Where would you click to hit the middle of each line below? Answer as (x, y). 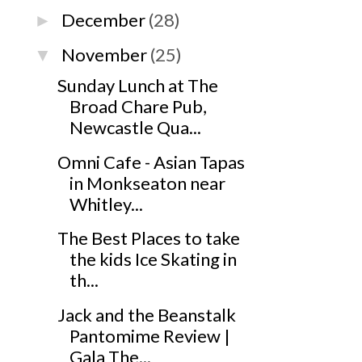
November (105, 55)
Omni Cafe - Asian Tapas (151, 162)
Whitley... (106, 204)
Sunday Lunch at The (137, 86)
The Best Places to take (148, 238)
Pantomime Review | (149, 335)
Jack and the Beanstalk (146, 314)
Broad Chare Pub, (138, 107)
